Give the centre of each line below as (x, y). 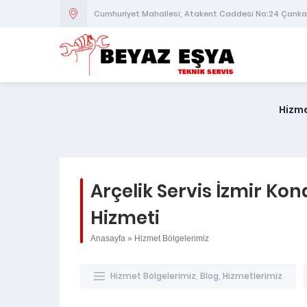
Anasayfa (108, 238)
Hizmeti (125, 218)
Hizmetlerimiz (253, 276)
